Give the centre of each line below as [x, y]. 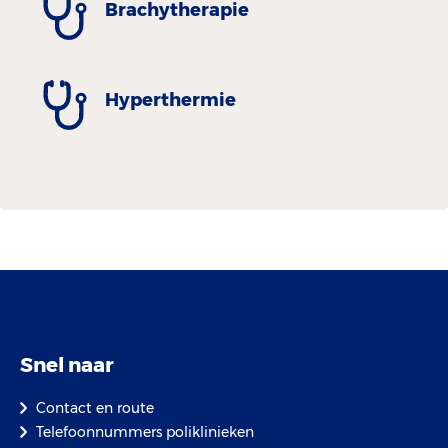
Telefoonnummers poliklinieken [145, 431]
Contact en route [95, 407]
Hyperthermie [170, 100]
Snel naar [67, 364]
